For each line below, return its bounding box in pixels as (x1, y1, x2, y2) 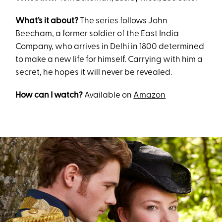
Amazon (133, 91, 166, 100)
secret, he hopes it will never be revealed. (15, 68, 172, 77)
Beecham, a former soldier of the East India (15, 30, 179, 39)
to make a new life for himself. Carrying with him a (15, 55, 203, 64)
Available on (84, 91, 134, 100)
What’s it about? (15, 17, 80, 26)
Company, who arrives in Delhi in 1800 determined (15, 43, 205, 52)
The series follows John (80, 17, 168, 26)
